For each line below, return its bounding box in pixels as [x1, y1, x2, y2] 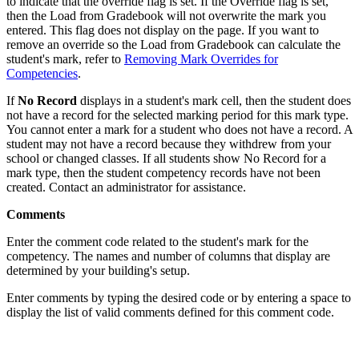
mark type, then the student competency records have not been [6, 165, 321, 179]
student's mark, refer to [6, 51, 124, 66]
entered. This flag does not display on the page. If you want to [6, 22, 319, 37]
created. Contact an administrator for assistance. [6, 179, 246, 194]
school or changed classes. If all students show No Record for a [6, 151, 326, 165]
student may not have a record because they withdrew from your [6, 136, 331, 151]
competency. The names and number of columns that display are [6, 248, 330, 263]
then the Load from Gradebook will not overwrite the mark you [6, 8, 326, 22]
